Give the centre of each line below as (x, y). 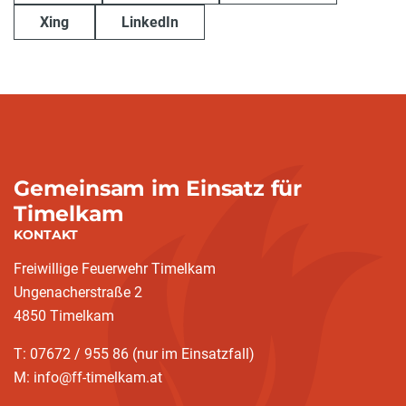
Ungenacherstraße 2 (78, 293)
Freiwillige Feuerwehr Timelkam (115, 269)
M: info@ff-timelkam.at (88, 378)
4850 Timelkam (64, 316)
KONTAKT (46, 235)
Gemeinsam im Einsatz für (158, 188)
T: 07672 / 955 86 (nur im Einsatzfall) (134, 354)
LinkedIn (150, 22)
